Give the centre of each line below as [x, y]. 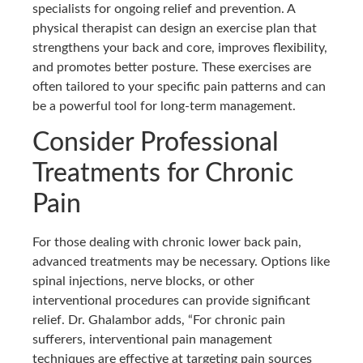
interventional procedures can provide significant [171, 301]
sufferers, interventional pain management [152, 340]
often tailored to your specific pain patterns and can [179, 86]
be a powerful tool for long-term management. [164, 106]
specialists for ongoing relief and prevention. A [164, 9]
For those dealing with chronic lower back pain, [167, 243]
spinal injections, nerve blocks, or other [143, 282]
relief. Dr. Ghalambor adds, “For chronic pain [159, 320]
